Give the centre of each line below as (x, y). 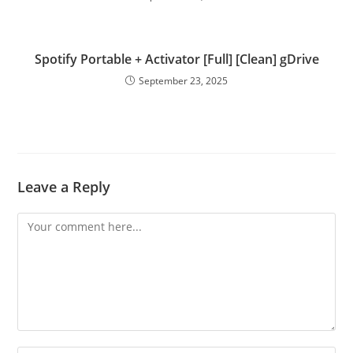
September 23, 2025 (183, 81)
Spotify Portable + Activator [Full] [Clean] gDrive (176, 59)
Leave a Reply (64, 187)
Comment (43, 222)
